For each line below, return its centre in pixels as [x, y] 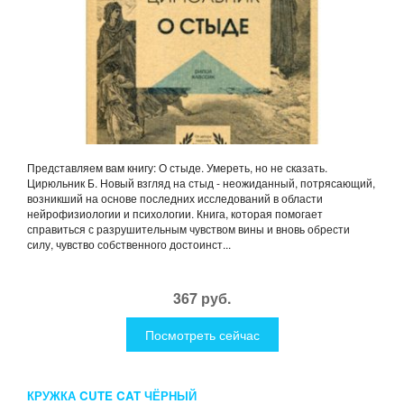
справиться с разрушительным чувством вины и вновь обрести [188, 228]
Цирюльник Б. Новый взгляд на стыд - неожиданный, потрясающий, [201, 182]
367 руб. [202, 298]
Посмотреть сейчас [202, 334]
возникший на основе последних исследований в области [175, 197]
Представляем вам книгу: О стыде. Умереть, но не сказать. [177, 167]
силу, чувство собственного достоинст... [129, 243]
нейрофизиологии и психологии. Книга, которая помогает [175, 213]
